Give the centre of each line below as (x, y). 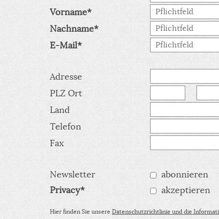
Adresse (66, 77)
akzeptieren (186, 190)
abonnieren (185, 174)
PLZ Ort (66, 93)
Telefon (66, 126)
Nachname (72, 29)
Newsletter (73, 174)
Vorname (68, 12)
